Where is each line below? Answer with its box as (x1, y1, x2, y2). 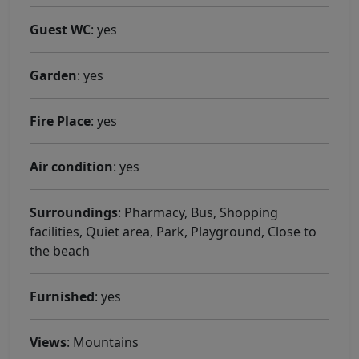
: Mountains (67, 333, 139, 352)
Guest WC (30, 21, 91, 39)
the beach (30, 242, 90, 260)
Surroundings (30, 204, 118, 222)
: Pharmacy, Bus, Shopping (118, 204, 278, 222)
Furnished (30, 288, 95, 306)
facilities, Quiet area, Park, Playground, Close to (30, 223, 317, 241)
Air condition (30, 158, 113, 176)
